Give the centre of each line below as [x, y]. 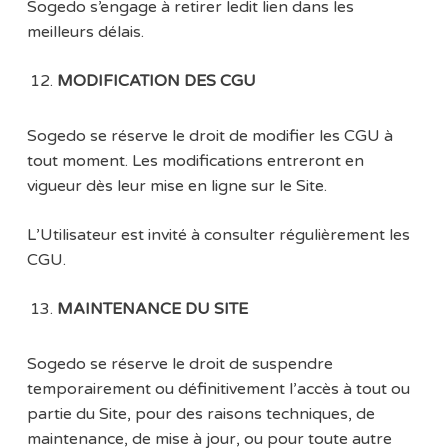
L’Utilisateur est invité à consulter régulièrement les [218, 235]
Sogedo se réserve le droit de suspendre [179, 364]
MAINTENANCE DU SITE [152, 309]
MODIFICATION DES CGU [156, 81]
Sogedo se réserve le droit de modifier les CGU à [209, 136]
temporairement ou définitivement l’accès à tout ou [218, 389]
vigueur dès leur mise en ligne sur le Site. [176, 186]
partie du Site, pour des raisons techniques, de [200, 414]
